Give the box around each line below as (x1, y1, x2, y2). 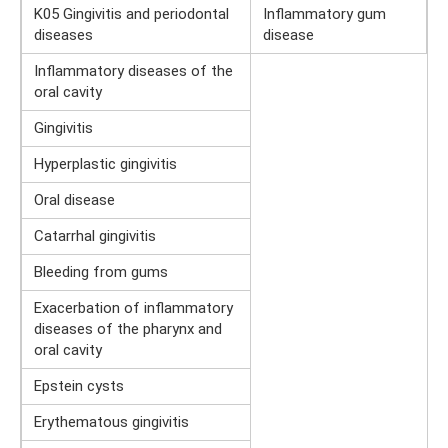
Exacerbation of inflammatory (34, 299, 233, 318)
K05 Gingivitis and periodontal (34, 5, 229, 24)
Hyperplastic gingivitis (34, 155, 177, 174)
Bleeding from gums (34, 263, 168, 282)
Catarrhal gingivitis (34, 227, 156, 246)
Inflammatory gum (263, 5, 386, 24)
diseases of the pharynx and (34, 320, 222, 339)
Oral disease (34, 191, 115, 210)
